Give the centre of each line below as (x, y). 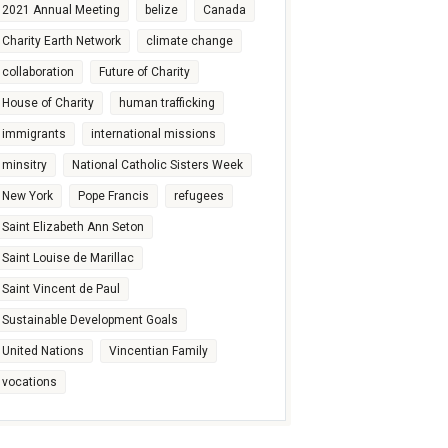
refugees (198, 196)
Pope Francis (113, 196)
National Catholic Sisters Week (157, 165)
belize (161, 10)
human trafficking (166, 103)
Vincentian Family (158, 351)
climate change (189, 41)
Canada (224, 10)
